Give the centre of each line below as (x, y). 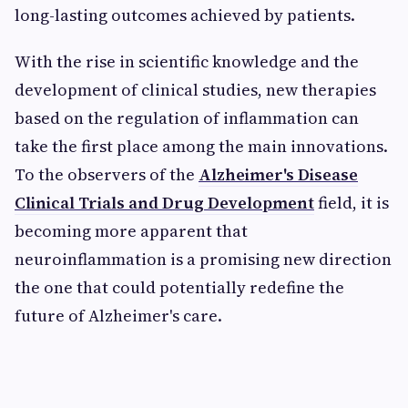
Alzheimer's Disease (278, 174)
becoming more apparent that (131, 231)
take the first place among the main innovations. (201, 146)
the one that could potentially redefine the (179, 287)
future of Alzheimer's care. (118, 316)
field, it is (352, 203)
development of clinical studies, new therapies (195, 90)
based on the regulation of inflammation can (187, 118)
